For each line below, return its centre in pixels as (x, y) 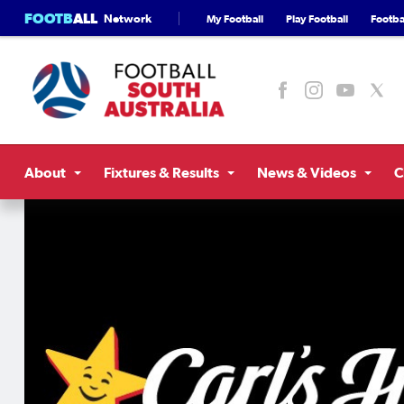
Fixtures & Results (161, 172)
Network (128, 18)
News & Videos (307, 172)
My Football (235, 18)
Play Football (317, 18)
